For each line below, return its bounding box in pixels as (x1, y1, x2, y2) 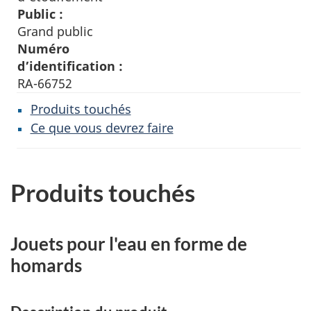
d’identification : (17, 58, 123, 74)
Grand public (17, 23, 93, 40)
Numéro (17, 40, 69, 57)
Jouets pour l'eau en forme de (10, 232, 247, 255)
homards (10, 253, 82, 276)
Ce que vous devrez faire (30, 119, 174, 136)
